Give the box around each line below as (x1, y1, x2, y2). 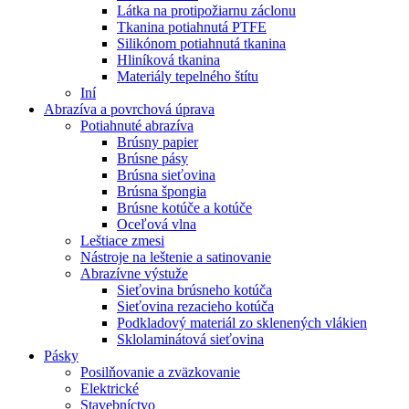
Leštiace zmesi (80, 232, 164, 248)
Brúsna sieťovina (117, 166, 215, 183)
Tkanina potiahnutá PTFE (117, 18, 267, 35)
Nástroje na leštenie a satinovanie (80, 248, 271, 265)
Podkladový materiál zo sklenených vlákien (117, 314, 367, 330)
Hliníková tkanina (117, 51, 220, 68)
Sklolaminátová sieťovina (117, 330, 264, 347)
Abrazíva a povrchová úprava (44, 100, 215, 117)
